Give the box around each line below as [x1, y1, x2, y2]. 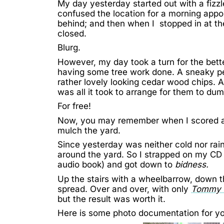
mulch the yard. [57, 125, 120, 135]
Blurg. [57, 42, 80, 53]
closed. [57, 28, 86, 38]
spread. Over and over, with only [57, 183, 191, 194]
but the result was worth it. [57, 193, 165, 204]
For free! [57, 101, 91, 111]
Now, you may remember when [57, 115, 186, 125]
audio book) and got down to [57, 159, 175, 170]
